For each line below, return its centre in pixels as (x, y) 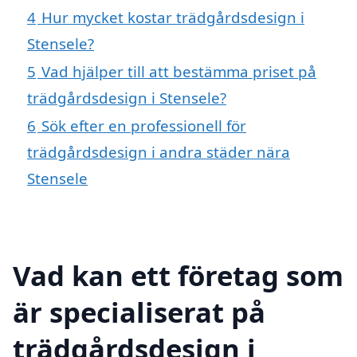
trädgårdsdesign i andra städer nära (159, 152)
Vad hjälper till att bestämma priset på (179, 72)
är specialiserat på (139, 312)
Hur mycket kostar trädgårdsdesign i (173, 18)
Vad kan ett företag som (178, 275)
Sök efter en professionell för (144, 126)
